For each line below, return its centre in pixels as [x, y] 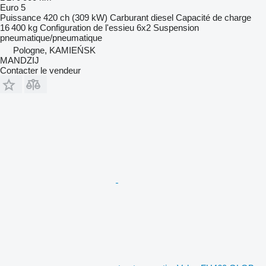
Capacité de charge [213, 17]
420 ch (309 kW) [75, 17]
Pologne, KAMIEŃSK [54, 50]
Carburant [129, 17]
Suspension [176, 27]
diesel [162, 17]
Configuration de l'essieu [87, 27]
